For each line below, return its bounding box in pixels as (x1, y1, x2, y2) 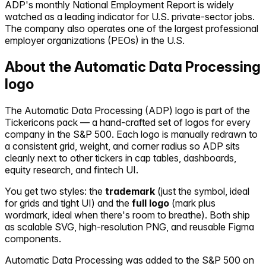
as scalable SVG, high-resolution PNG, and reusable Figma (5, 220, 254, 233)
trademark (105, 185, 155, 197)
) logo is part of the (169, 104, 250, 116)
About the (5, 58, 74, 75)
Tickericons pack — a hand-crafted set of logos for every (5, 116, 251, 128)
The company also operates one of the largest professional (5, 22, 258, 34)
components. (5, 232, 61, 245)
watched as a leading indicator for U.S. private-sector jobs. (5, 10, 255, 23)
